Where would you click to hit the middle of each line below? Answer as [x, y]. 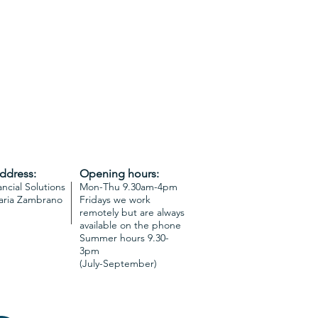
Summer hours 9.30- [124, 238]
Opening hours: [119, 174]
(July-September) [118, 263]
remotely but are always [132, 212]
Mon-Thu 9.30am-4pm [128, 187]
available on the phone [130, 225]
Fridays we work [115, 199]
